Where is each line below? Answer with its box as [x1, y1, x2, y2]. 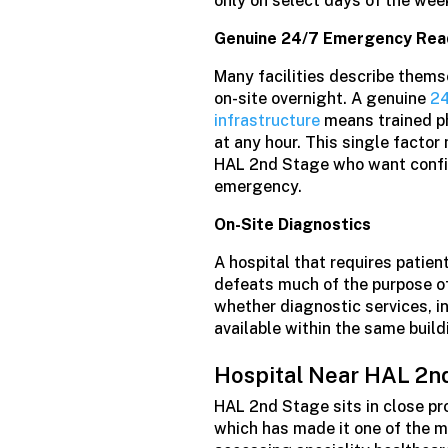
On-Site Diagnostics [214, 214, 372, 234]
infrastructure [214, 110, 321, 130]
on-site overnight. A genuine [214, 88, 427, 108]
